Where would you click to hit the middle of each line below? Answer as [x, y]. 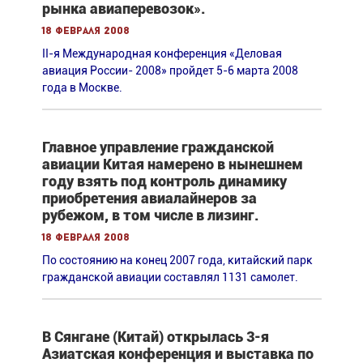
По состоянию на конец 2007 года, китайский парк [177, 260]
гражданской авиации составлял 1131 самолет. [170, 277]
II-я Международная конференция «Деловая [162, 53]
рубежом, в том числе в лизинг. [150, 215]
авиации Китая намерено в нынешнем [172, 164]
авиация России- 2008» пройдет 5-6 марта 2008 [170, 70]
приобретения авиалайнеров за [149, 198]
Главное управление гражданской [158, 147]
